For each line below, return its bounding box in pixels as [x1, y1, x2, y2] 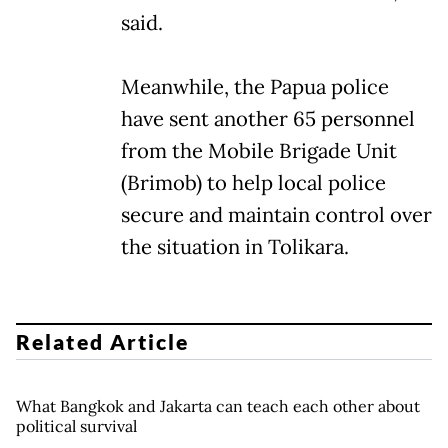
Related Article [16, 329, 190, 355]
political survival [16, 416, 137, 437]
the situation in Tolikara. [121, 233, 349, 260]
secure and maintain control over [121, 201, 432, 228]
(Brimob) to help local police [121, 169, 386, 196]
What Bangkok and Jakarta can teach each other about [16, 396, 420, 417]
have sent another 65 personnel [121, 105, 415, 132]
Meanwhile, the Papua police [121, 73, 389, 100]
